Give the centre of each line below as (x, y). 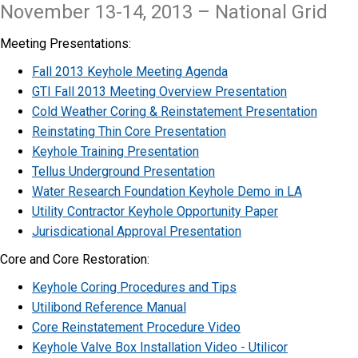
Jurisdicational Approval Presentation (137, 231)
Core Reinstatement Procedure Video (136, 327)
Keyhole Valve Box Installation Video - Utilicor (160, 347)
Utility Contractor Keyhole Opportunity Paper (155, 211)
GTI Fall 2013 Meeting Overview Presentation (159, 91)
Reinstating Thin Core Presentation (129, 131)
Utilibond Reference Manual (109, 307)
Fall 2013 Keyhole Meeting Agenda (130, 71)
